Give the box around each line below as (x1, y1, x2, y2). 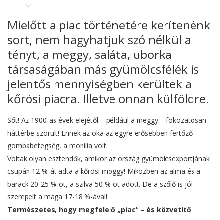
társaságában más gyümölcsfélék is (7, 61, 199, 78)
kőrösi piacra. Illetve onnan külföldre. (7, 90, 209, 107)
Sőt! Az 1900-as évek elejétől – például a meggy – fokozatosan (7, 115, 206, 125)
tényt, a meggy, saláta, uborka (7, 46, 172, 63)
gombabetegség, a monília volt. (7, 141, 108, 151)
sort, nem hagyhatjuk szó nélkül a (7, 31, 191, 48)
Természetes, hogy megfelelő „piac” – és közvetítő (7, 205, 191, 215)
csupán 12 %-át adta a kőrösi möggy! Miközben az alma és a (7, 166, 200, 176)
